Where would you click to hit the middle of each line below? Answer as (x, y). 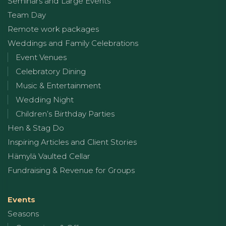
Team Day (27, 15)
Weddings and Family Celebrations (73, 43)
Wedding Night (45, 99)
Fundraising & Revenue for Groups (71, 170)
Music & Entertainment (58, 85)
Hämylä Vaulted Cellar (49, 156)
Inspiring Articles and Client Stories (72, 142)
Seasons (23, 213)
